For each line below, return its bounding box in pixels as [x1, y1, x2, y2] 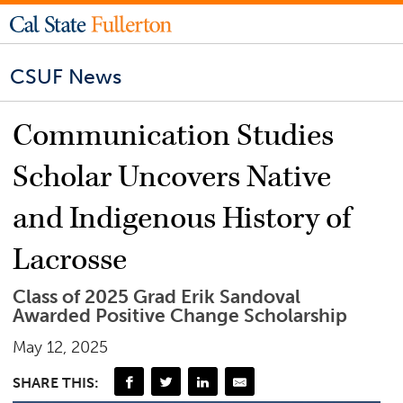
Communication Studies [13, 116, 335, 157]
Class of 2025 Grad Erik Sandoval [13, 285, 301, 309]
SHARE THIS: [13, 373, 100, 391]
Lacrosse [13, 240, 128, 281]
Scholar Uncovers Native [13, 157, 332, 198]
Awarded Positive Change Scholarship [13, 304, 348, 328]
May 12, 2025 [13, 337, 109, 358]
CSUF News [10, 64, 122, 90]
